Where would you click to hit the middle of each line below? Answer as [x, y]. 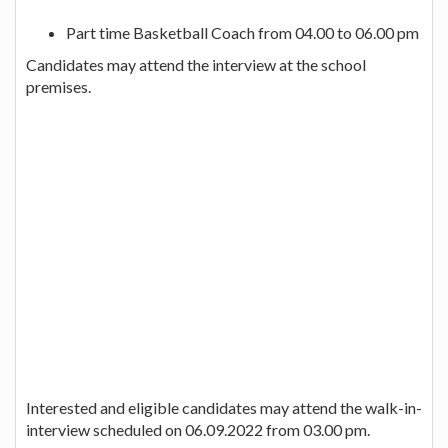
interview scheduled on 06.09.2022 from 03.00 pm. [198, 429]
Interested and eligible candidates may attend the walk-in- [224, 407]
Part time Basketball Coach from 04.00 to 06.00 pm [242, 32]
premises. [58, 86]
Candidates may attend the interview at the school [196, 64]
